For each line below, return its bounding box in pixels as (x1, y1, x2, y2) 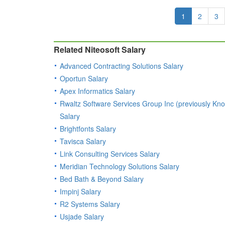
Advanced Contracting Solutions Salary (60, 61, 183, 71)
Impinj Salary (60, 186, 101, 197)
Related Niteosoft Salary (54, 44, 146, 56)
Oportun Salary (60, 73, 108, 84)
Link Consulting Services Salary (60, 149, 160, 159)
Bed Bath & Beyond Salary (60, 174, 144, 184)
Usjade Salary (60, 211, 104, 222)
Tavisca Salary (60, 136, 106, 147)
